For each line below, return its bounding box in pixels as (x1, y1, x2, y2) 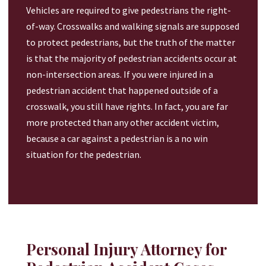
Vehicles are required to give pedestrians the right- (26, 4, 231, 17)
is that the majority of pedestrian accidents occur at (26, 52, 237, 65)
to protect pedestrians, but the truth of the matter (26, 36, 235, 49)
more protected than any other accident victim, (26, 116, 219, 129)
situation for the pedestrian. (26, 148, 141, 161)
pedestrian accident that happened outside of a (26, 84, 218, 97)
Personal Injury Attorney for (26, 239, 226, 260)
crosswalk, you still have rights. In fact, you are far (26, 100, 228, 113)
